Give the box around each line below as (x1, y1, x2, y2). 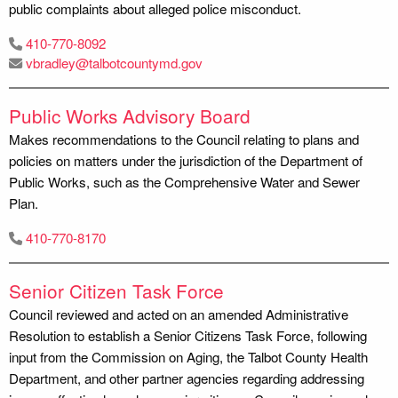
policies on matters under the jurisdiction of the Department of (9, 150, 362, 170)
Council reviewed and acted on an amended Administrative (9, 304, 348, 323)
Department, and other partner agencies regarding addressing (9, 368, 364, 387)
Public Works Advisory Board (9, 101, 251, 129)
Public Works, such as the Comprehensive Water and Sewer (9, 171, 360, 191)
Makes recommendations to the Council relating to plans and (9, 129, 359, 148)
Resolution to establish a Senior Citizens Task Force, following (9, 325, 367, 345)
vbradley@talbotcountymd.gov (26, 52, 203, 72)
